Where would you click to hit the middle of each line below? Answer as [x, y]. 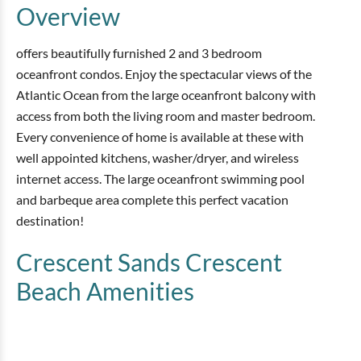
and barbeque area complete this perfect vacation [152, 199]
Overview [68, 16]
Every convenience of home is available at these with [160, 137]
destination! [50, 220]
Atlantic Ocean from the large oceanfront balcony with [166, 95]
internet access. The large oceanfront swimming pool [160, 178]
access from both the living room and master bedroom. [166, 116]
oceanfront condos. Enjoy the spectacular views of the [164, 74]
